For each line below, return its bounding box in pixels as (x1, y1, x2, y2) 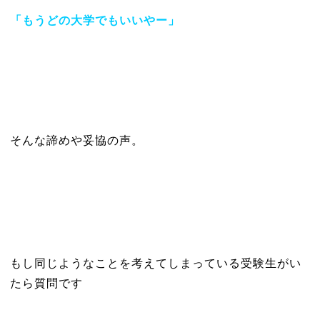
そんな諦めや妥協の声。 (9, 134, 144, 146)
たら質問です (9, 277, 83, 289)
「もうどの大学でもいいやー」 (9, 14, 180, 26)
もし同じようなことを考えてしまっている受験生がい (9, 257, 301, 269)
